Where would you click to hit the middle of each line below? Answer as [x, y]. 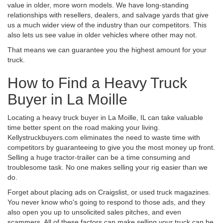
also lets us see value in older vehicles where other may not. [102, 35]
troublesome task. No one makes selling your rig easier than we [108, 167]
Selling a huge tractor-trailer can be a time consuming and [99, 157]
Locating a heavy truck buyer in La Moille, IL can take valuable [105, 117]
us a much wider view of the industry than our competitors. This [107, 25]
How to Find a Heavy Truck [97, 83]
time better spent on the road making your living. [84, 127]
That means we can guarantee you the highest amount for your [107, 50]
